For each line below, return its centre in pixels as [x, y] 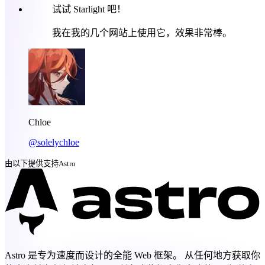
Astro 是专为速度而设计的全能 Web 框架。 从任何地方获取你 [132, 256]
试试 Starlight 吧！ [89, 9]
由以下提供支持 [32, 163]
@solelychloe [54, 142]
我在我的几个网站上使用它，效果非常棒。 [142, 33]
